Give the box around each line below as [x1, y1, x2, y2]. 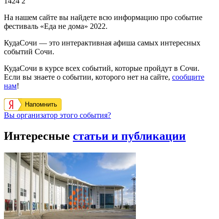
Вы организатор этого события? [4, 111, 111, 120]
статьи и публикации [73, 130, 186, 143]
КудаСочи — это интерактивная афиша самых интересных [4, 39, 200, 47]
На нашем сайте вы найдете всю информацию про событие [4, 13, 202, 22]
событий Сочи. [4, 47, 54, 56]
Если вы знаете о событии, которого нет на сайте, [4, 73, 172, 82]
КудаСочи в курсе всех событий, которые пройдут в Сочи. [4, 64, 199, 73]
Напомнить [25, 101, 57, 109]
